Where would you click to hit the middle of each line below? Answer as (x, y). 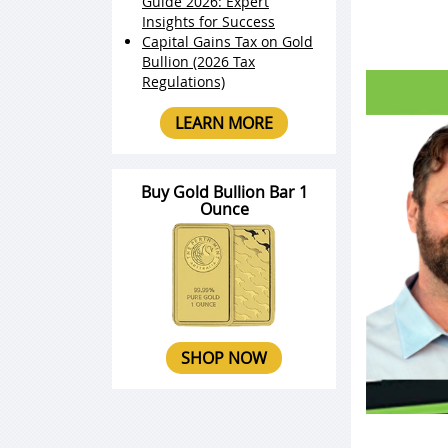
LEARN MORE (224, 123)
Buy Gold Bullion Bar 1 (224, 192)
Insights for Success (208, 21)
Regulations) (183, 81)
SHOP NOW (224, 358)
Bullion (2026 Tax (198, 61)
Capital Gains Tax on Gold (227, 41)
